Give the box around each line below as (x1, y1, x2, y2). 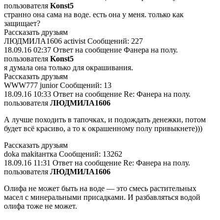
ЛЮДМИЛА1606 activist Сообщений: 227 (4, 37, 143, 45)
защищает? (4, 19, 40, 27)
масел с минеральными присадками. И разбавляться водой (4, 193, 200, 201)
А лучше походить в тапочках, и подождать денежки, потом (4, 115, 206, 124)
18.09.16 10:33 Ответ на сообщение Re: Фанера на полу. (4, 90, 191, 98)
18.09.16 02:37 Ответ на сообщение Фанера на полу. (4, 46, 178, 54)
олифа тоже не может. (4, 202, 77, 210)
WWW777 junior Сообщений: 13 (4, 81, 111, 89)
